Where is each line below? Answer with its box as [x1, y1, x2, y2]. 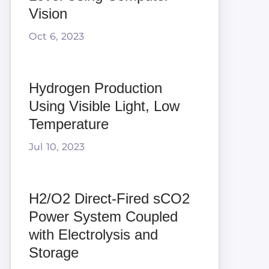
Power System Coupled [28, 208, 178, 225]
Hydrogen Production [28, 79, 162, 96]
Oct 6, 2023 [28, 30, 84, 42]
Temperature [28, 115, 109, 132]
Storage [28, 244, 79, 261]
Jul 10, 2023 [28, 141, 85, 153]
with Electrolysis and [28, 226, 158, 243]
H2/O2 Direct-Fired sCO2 [28, 190, 190, 207]
